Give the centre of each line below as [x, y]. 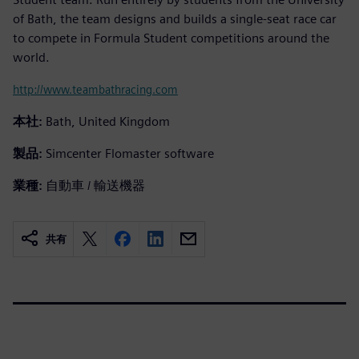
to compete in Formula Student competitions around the [171, 38]
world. [31, 57]
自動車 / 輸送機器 [95, 185]
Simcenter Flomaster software [130, 153]
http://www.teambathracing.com [95, 89]
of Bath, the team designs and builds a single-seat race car [175, 18]
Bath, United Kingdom [108, 121]
